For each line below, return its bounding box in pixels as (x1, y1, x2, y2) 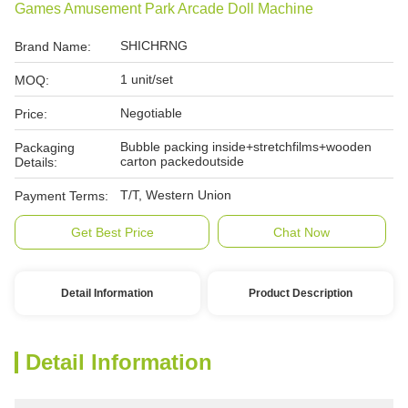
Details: (15, 155, 57, 169)
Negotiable (120, 106, 182, 120)
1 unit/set (120, 72, 173, 87)
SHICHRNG (120, 38, 188, 53)
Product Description (249, 287, 353, 300)
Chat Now (273, 225, 331, 240)
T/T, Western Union (120, 188, 231, 202)
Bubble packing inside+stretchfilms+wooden (120, 139, 372, 154)
